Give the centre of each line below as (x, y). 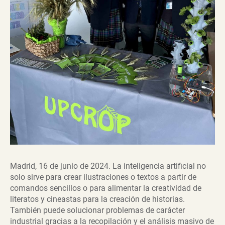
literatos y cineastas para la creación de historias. (97, 199)
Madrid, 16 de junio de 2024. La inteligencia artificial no (108, 166)
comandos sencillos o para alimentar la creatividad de (106, 188)
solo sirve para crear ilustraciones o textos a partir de (103, 177)
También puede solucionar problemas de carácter (97, 210)
